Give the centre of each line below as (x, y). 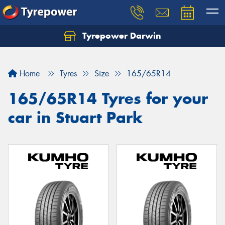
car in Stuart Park (75, 118)
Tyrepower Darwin (121, 36)
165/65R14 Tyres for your (108, 98)
